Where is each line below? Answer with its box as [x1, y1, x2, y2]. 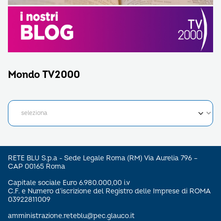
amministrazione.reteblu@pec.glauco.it [8, 211, 135, 220]
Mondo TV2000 [8, 68, 80, 81]
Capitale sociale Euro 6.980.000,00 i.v [8, 178, 130, 187]
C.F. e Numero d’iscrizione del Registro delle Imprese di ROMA [8, 186, 211, 195]
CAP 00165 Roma [8, 162, 65, 171]
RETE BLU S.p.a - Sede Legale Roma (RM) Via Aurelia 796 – [8, 153, 198, 162]
